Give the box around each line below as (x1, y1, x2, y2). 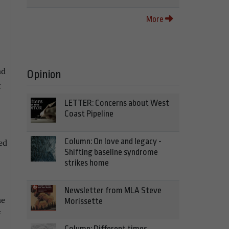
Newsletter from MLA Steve (64, 186, 162, 195)
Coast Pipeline (64, 109, 113, 119)
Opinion (27, 68, 61, 81)
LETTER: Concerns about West (64, 98, 169, 108)
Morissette (64, 196, 103, 206)
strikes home (64, 158, 109, 168)
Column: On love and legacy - (64, 136, 162, 146)
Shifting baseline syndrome (64, 147, 158, 157)
